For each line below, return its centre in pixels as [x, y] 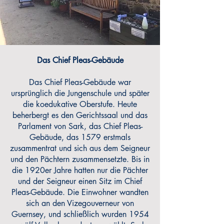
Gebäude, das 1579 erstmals [80, 137]
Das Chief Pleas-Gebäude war [80, 82]
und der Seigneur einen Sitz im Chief [80, 181]
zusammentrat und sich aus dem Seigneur [80, 148]
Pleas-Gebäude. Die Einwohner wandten [80, 192]
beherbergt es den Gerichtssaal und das [80, 115]
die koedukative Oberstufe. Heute [80, 104]
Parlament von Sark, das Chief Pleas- [80, 126]
